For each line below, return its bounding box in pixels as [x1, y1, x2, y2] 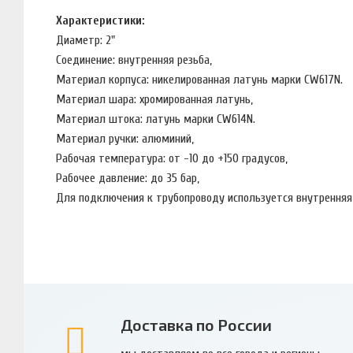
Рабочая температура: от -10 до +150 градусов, [56, 150, 291, 165]
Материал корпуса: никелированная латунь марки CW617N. [56, 72, 343, 87]
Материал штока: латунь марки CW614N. [56, 111, 258, 126]
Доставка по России [120, 314, 272, 334]
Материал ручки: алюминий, [56, 131, 197, 146]
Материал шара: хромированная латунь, [56, 91, 256, 106]
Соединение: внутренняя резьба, [56, 52, 215, 67]
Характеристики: [56, 13, 148, 28]
